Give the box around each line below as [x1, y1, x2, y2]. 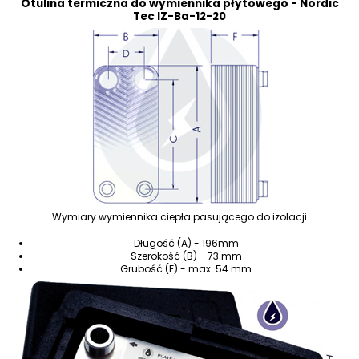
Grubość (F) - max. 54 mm [120, 261, 252, 276]
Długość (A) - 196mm [133, 236, 239, 250]
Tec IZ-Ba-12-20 [133, 8, 226, 24]
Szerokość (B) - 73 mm [130, 248, 242, 263]
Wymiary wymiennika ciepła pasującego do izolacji [52, 210, 307, 224]
